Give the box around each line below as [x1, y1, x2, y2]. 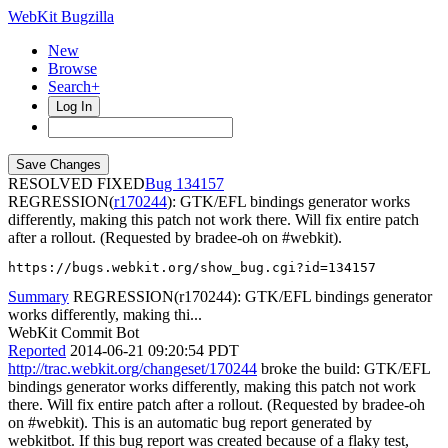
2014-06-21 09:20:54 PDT [70, 342, 239, 359]
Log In [56, 99, 92, 114]
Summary [8, 288, 69, 305]
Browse [48, 60, 97, 77]
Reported [8, 342, 66, 359]
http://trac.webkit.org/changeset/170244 [8, 360, 257, 377]
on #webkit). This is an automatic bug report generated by [8, 414, 372, 431]
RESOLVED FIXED [8, 175, 145, 192]
